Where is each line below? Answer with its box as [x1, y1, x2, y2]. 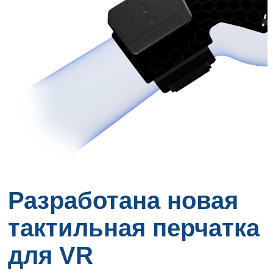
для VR [8, 242, 94, 269]
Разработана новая [8, 187, 239, 214]
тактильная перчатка [8, 214, 260, 242]
